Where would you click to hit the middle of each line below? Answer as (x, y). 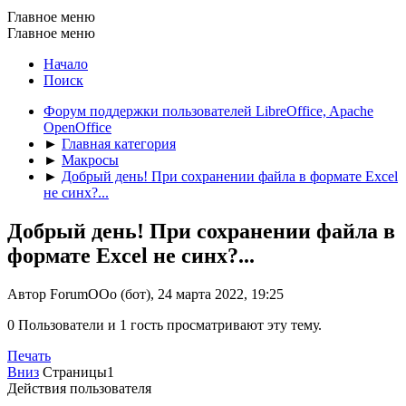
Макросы (90, 159)
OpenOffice (77, 127)
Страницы (75, 372)
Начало (66, 63)
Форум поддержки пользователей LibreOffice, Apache (208, 111)
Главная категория (119, 143)
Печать (29, 355)
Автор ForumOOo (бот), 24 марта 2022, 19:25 (145, 294)
